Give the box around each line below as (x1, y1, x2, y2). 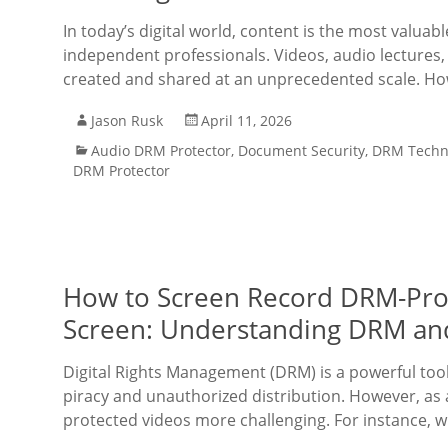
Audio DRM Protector (91, 141, 231, 160)
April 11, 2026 (201, 111, 292, 130)
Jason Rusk (91, 111, 163, 130)
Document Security (238, 141, 365, 160)
